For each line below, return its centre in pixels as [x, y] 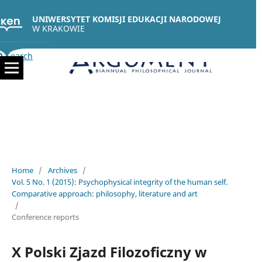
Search [18, 56]
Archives [62, 170]
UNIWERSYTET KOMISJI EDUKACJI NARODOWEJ [127, 19]
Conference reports [45, 217]
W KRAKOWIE [58, 28]
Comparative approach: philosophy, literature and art [104, 193]
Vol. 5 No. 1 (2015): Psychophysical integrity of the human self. [119, 182]
